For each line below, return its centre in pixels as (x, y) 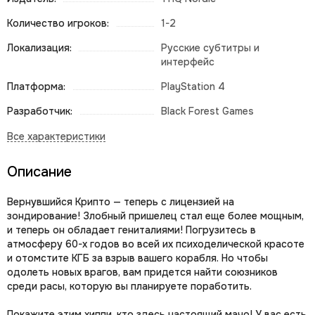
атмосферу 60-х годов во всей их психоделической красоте (156, 244)
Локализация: (39, 48)
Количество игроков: (58, 23)
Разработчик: (40, 111)
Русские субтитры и (210, 48)
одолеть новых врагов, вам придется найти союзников (142, 272)
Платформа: (36, 86)
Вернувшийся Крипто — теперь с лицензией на (121, 202)
